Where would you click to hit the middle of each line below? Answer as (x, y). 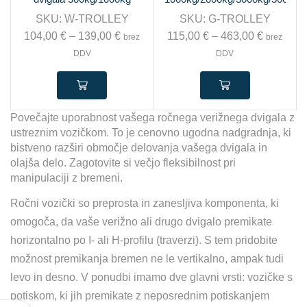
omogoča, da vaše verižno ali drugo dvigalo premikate (141, 222)
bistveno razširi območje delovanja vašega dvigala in (139, 148)
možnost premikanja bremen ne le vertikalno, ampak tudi (147, 259)
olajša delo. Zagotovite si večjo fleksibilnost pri (123, 163)
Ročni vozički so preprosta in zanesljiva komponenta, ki (145, 204)
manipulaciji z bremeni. (66, 178)
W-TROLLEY (96, 19)
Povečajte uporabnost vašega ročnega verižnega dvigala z (152, 118)
